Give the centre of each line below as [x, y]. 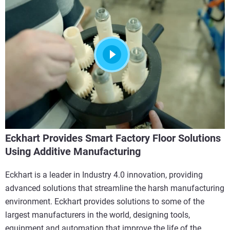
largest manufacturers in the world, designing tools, [98, 215]
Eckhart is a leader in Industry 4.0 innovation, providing [104, 175]
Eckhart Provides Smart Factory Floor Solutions [113, 138]
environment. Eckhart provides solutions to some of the [105, 201]
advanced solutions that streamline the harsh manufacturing [115, 188]
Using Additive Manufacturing [73, 151]
